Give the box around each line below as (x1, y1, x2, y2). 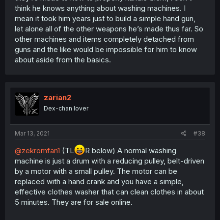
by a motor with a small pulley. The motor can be (15, 166, 177, 176)
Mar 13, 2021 (15, 130, 50, 137)
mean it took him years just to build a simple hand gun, (15, 13, 195, 23)
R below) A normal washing (85, 146, 176, 156)
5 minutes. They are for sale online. (15, 197, 133, 207)
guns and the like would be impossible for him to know (15, 44, 197, 54)
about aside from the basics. (15, 55, 111, 64)
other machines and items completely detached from (15, 34, 194, 44)
